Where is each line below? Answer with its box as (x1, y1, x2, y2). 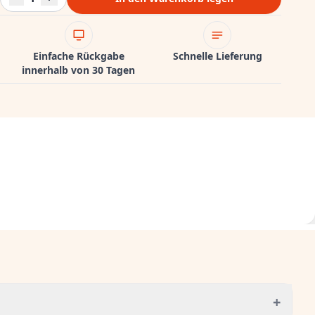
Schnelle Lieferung (172, 49, 262, 63)
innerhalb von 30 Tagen (22, 63, 136, 77)
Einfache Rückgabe (32, 49, 124, 63)
